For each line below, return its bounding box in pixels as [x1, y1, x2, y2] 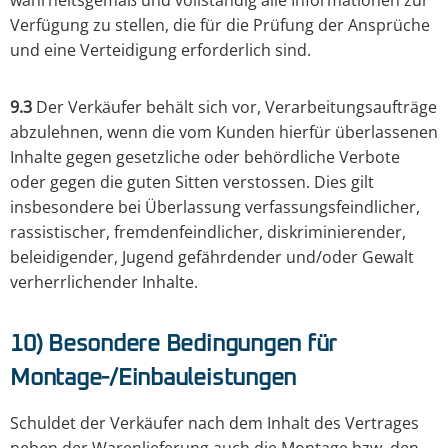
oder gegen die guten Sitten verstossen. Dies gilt [10, 171, 374, 194]
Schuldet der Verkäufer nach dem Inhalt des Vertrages [10, 412, 419, 435]
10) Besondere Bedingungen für [10, 332, 338, 357]
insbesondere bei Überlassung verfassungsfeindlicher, [10, 196, 420, 219]
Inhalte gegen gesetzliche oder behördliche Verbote [10, 146, 400, 169]
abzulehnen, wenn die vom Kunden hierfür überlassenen [10, 121, 438, 144]
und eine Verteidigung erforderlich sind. [10, 39, 311, 62]
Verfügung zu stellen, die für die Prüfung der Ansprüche [10, 14, 430, 37]
